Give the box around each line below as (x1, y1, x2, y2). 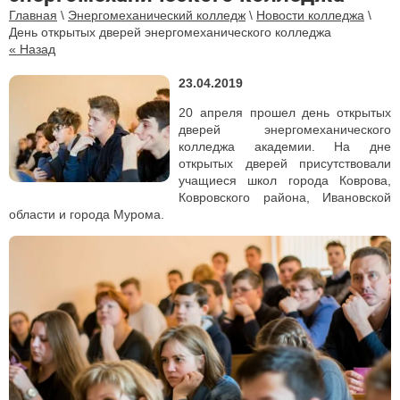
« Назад (9, 42, 55, 57)
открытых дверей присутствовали (179, 156, 391, 171)
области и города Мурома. (9, 207, 164, 222)
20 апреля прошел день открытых (179, 105, 391, 121)
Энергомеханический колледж (68, 8, 246, 23)
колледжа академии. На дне (179, 139, 391, 154)
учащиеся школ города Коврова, (179, 173, 391, 188)
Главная (9, 8, 57, 23)
